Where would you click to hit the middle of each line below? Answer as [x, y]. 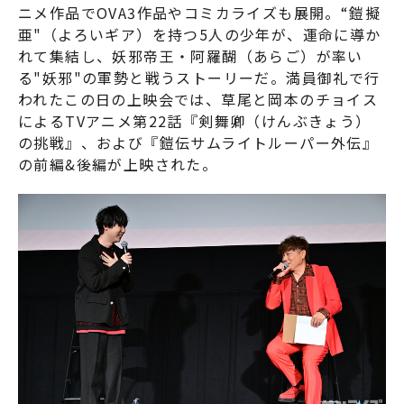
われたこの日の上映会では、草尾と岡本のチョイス [198, 100]
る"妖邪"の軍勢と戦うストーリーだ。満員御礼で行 [199, 78]
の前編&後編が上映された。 [118, 165]
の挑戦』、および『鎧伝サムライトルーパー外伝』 [198, 143]
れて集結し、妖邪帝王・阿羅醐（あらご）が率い [191, 56]
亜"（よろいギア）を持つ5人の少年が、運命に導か [200, 35]
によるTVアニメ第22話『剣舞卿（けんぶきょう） [195, 121]
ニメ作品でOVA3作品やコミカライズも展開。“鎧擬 [199, 13]
